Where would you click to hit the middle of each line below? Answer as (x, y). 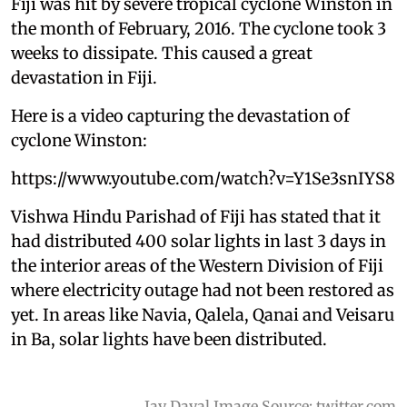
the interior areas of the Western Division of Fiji (197, 265)
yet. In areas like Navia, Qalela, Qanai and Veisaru (203, 314)
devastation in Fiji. (84, 77)
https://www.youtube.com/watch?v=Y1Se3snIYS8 (203, 178)
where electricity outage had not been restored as (203, 290)
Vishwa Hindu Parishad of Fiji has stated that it (196, 216)
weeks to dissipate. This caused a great (162, 53)
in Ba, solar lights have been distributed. (169, 339)
